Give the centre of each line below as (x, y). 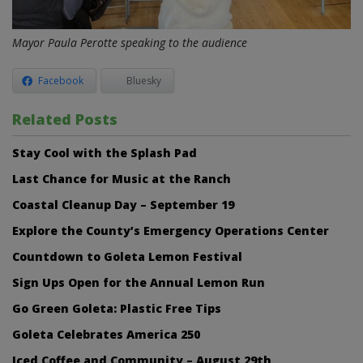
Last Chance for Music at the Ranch (122, 178)
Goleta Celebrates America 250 (106, 334)
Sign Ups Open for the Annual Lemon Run (139, 282)
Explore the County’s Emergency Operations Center (171, 230)
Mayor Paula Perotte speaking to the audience (130, 43)
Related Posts (65, 119)
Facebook (61, 80)
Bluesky (144, 80)
